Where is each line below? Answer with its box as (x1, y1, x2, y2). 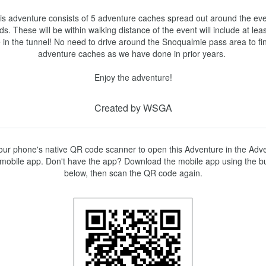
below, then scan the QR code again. (64, 167, 202, 179)
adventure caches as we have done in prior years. (38, 47, 228, 59)
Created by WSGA (94, 101, 172, 115)
